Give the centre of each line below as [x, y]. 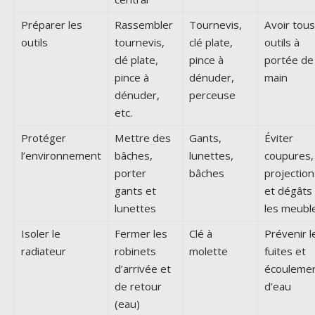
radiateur [44, 251]
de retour [138, 287]
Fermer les [141, 234]
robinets [135, 251]
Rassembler [144, 25]
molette [208, 251]
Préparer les [52, 25]
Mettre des [143, 138]
